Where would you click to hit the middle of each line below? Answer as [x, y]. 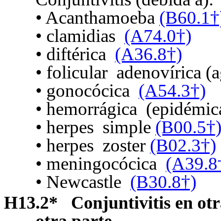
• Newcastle [78, 182]
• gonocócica [83, 91]
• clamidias [75, 36]
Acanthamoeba [102, 18]
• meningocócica [96, 164]
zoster [124, 146]
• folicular [72, 73]
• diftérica [71, 54]
